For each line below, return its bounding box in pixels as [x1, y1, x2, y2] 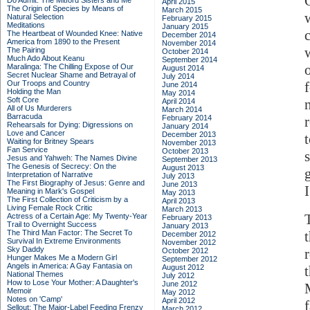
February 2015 [162, 14, 212, 22]
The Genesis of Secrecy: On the [7, 162, 116, 170]
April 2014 [162, 97, 195, 105]
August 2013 [162, 163, 204, 172]
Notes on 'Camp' [7, 295, 62, 303]
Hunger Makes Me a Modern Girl [7, 253, 117, 262]
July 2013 [162, 172, 194, 180]
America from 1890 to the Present [7, 37, 120, 46]
